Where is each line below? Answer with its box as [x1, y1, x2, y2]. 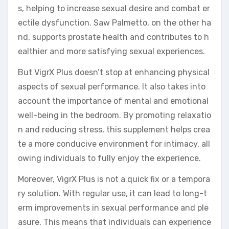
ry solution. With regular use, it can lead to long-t [18, 188, 207, 198]
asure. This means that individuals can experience [18, 217, 211, 227]
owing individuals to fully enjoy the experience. [18, 153, 201, 163]
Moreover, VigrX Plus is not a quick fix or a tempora [18, 174, 210, 184]
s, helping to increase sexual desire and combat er [18, 3, 210, 13]
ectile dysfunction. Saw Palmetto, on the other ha [18, 17, 211, 28]
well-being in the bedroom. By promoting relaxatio [18, 110, 211, 120]
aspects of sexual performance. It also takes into [18, 81, 205, 91]
